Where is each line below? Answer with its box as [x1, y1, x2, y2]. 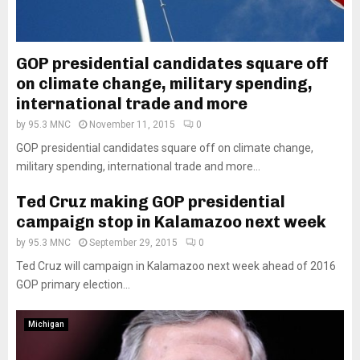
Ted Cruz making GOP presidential [16, 192, 285, 211]
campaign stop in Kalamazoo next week [16, 212, 326, 231]
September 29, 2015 [89, 237, 178, 248]
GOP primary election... [16, 278, 130, 291]
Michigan [28, 320, 64, 329]
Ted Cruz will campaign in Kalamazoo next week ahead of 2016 [16, 260, 336, 272]
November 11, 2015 [89, 119, 175, 130]
